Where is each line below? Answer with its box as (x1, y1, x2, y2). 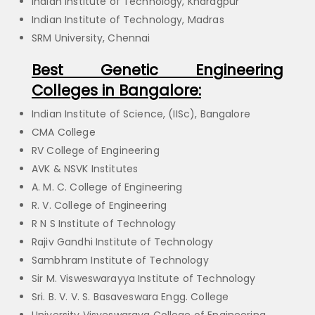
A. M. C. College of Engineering (32, 180, 183, 195)
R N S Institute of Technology (32, 217, 176, 231)
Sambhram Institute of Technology (32, 253, 209, 268)
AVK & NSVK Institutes (32, 162, 139, 176)
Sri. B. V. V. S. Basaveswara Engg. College (32, 290, 229, 304)
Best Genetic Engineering (32, 60, 283, 81)
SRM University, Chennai (32, 31, 150, 46)
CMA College (32, 125, 96, 140)
